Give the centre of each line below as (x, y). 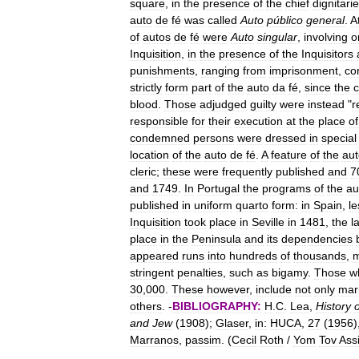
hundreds (253, 256)
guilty (263, 104)
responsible (159, 121)
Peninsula (216, 239)
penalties (200, 272)
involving (326, 37)
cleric (143, 171)
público (285, 20)
